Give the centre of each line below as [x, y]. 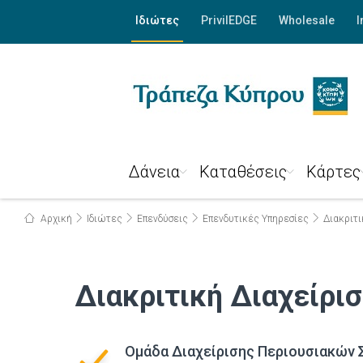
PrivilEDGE [228, 20]
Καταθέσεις [243, 172]
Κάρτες [333, 172]
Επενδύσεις [162, 219]
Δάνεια [154, 172]
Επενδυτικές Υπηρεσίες [256, 219]
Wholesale [306, 20]
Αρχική [55, 219]
